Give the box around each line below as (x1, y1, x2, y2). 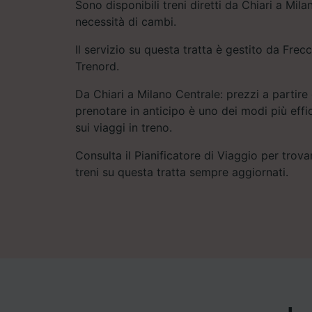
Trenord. (75, 58, 119, 73)
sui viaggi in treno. (75, 120, 172, 134)
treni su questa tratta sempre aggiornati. (75, 164, 288, 179)
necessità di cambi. (75, 14, 176, 29)
